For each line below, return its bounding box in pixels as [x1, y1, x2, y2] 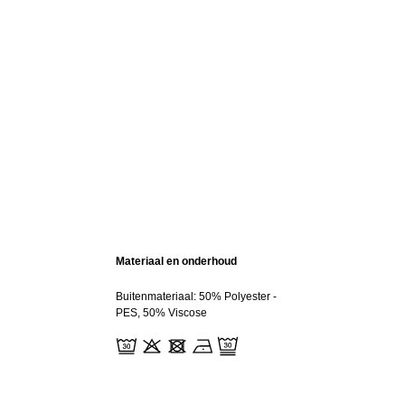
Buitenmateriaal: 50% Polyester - [116, 290, 277, 303]
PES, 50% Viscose [116, 306, 207, 319]
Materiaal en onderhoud [116, 255, 237, 268]
